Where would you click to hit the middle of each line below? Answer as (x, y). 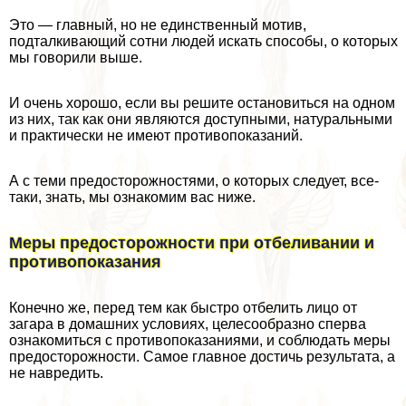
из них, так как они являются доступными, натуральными (201, 120)
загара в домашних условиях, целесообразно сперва (188, 324)
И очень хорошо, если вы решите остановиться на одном (202, 103)
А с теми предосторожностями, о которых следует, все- (194, 181)
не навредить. (56, 373)
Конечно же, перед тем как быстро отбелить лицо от (183, 308)
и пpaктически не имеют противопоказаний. (156, 136)
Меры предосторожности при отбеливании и (192, 243)
